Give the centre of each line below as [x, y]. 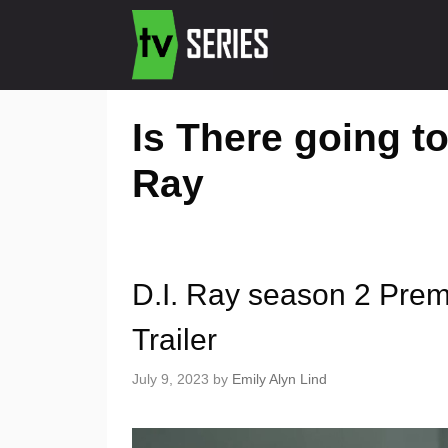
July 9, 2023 [170, 379]
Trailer [174, 339]
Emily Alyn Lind [279, 379]
